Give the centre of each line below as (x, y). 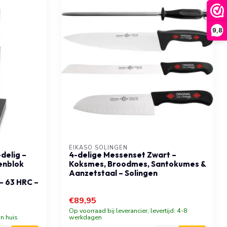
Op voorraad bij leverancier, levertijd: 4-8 (128, 210)
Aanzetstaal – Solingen (113, 173)
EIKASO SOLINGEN (98, 147)
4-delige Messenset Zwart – (123, 155)
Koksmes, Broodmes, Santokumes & (137, 164)
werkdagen (85, 217)
